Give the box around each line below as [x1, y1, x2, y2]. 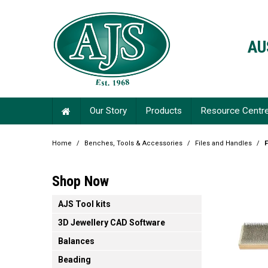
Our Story [90, 105, 127, 117]
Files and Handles [195, 139, 252, 148]
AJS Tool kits [58, 199, 111, 209]
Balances [58, 236, 95, 246]
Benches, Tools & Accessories [84, 139, 182, 148]
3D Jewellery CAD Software [58, 218, 165, 228]
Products [145, 105, 182, 117]
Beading [58, 255, 91, 265]
